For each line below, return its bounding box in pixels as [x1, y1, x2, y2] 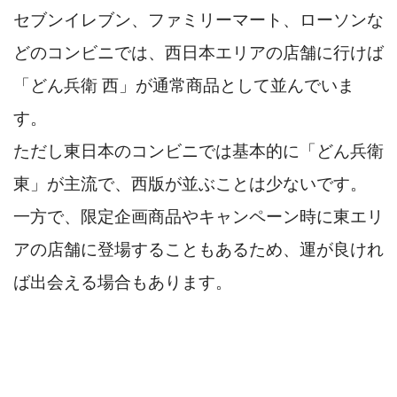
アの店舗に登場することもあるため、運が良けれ [13, 239, 384, 259]
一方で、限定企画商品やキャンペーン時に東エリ [13, 206, 384, 226]
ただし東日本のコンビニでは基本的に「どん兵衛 [13, 141, 384, 160]
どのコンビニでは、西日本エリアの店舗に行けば [13, 43, 384, 62]
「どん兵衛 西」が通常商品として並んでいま [13, 75, 354, 95]
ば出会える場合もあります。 [13, 272, 232, 292]
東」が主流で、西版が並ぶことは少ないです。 [13, 174, 367, 193]
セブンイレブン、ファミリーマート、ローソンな [13, 10, 384, 29]
